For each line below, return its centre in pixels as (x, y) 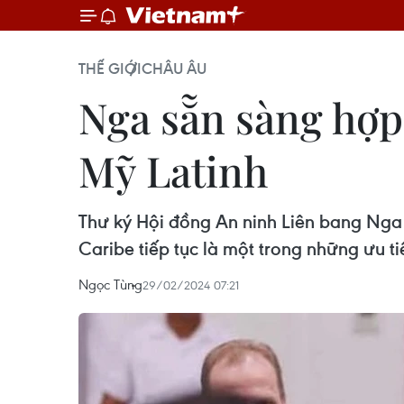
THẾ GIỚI (110, 69)
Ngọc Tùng (110, 284)
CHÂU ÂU (174, 69)
